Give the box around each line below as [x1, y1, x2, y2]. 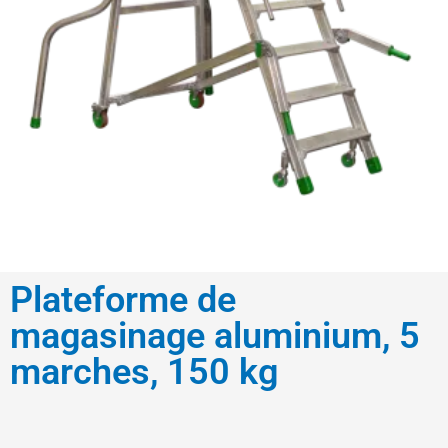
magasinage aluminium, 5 [10, 314, 420, 357]
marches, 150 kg [10, 350, 278, 393]
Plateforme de [10, 278, 236, 321]
